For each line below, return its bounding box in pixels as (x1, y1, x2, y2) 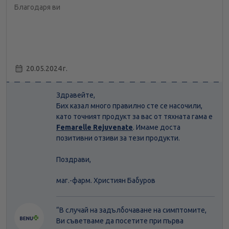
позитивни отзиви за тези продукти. (56, 134, 180, 143)
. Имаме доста (133, 123, 180, 132)
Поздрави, (56, 155, 93, 164)
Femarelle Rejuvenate (56, 123, 133, 132)
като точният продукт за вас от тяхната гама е (56, 112, 213, 121)
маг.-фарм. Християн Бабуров (56, 176, 155, 185)
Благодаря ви (14, 3, 60, 12)
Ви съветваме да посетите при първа (56, 217, 184, 225)
